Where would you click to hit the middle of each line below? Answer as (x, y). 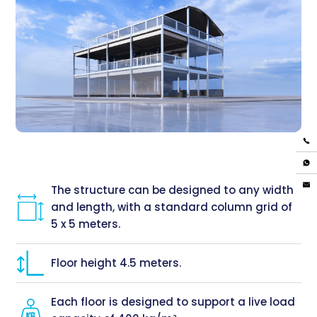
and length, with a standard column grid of (172, 207)
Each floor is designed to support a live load (173, 302)
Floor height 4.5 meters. (116, 263)
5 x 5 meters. (86, 224)
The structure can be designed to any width (173, 190)
